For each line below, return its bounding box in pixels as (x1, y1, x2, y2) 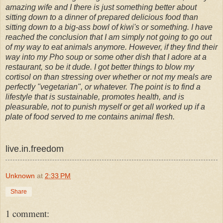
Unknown (5, 171, 35, 180)
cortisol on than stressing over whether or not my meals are (5, 72, 212, 81)
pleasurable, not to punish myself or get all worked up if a (5, 102, 205, 111)
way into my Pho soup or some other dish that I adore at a (5, 52, 207, 61)
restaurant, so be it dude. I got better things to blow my (5, 62, 194, 71)
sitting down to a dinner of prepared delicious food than (5, 12, 198, 21)
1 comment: (5, 207, 49, 220)
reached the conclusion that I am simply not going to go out (5, 32, 212, 41)
